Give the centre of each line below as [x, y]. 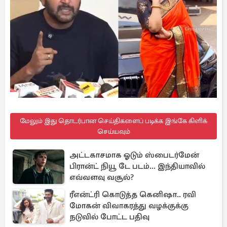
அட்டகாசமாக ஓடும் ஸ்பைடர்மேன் [134, 155]
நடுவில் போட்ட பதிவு [109, 217]
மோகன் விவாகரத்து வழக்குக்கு [129, 206]
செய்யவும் [113, 131]
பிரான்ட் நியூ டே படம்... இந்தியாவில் [137, 166]
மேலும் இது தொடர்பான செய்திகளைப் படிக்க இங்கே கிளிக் [113, 121]
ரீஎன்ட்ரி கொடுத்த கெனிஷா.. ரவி [133, 195]
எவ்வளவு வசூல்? [102, 177]
